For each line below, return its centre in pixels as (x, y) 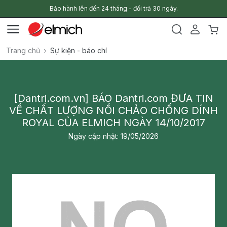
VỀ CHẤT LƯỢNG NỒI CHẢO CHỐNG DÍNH (113, 110)
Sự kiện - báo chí (79, 50)
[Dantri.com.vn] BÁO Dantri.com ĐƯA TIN (113, 98)
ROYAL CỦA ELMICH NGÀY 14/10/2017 (113, 123)
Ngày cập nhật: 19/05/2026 (113, 136)
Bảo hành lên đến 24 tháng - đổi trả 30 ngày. (113, 8)
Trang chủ (23, 50)
